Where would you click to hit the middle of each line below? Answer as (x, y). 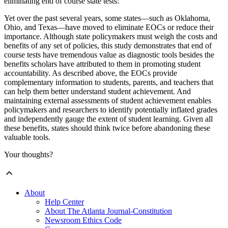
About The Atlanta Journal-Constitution (108, 211)
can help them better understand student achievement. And (97, 92)
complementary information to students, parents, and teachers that (109, 82)
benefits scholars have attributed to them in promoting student (102, 64)
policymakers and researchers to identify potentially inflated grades (111, 110)
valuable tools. (27, 137)
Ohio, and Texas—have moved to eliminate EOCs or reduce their (109, 27)
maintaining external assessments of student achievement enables (108, 101)
